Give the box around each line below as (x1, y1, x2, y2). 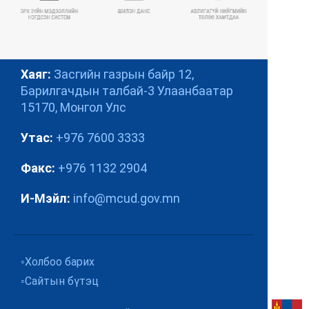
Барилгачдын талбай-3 (21, 83, 154, 98)
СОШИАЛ (110, 19, 155, 30)
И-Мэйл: (21, 191, 73, 206)
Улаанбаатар (157, 83, 233, 98)
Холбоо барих (25, 255, 94, 268)
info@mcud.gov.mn (73, 191, 180, 206)
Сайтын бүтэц (25, 275, 99, 288)
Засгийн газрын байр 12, (54, 67, 194, 81)
